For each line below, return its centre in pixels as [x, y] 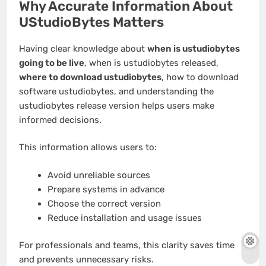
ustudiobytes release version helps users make [117, 105]
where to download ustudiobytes [90, 77]
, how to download [200, 77]
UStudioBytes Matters [91, 23]
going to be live [52, 63]
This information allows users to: [88, 148]
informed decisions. [60, 120]
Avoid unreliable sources [99, 175]
